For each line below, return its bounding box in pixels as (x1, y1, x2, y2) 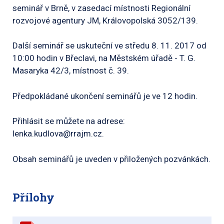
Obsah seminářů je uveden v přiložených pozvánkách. (12, 153, 210, 164)
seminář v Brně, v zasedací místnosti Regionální (12, 2, 190, 13)
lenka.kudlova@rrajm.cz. (12, 128, 104, 138)
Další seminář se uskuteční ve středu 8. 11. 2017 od (12, 40, 206, 50)
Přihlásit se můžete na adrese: (12, 116, 125, 126)
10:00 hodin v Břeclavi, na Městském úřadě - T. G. (12, 53, 195, 63)
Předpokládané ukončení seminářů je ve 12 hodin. (12, 90, 197, 101)
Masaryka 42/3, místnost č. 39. (12, 65, 129, 75)
